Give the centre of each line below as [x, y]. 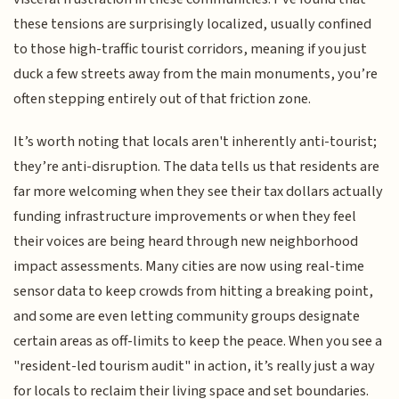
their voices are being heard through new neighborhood [186, 242]
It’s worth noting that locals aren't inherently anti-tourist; [195, 142]
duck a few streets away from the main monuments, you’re [196, 73]
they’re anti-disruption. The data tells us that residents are [197, 167]
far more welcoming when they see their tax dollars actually [199, 192]
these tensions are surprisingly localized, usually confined [193, 24]
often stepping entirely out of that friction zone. [163, 98]
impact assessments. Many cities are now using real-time [189, 267]
